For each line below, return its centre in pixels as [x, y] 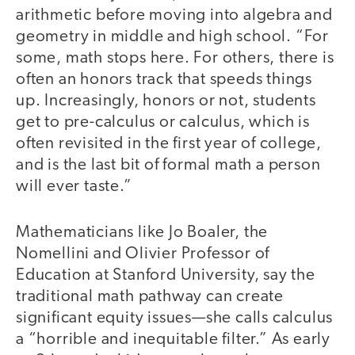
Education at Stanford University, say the [166, 276]
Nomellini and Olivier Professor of [143, 254]
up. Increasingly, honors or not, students [166, 101]
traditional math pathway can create [150, 297]
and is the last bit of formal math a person [168, 165]
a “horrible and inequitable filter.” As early [173, 340]
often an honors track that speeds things [164, 79]
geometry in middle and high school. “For [172, 36]
